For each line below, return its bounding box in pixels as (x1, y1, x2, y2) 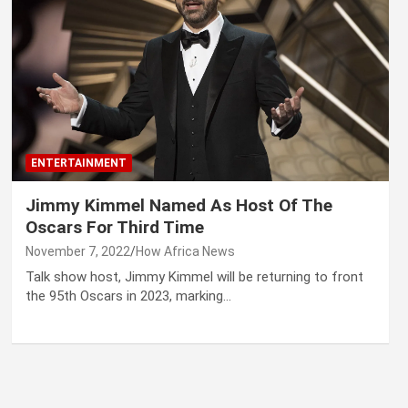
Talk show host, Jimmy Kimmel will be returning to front (25, 269, 363, 286)
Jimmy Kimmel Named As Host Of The (25, 195, 332, 217)
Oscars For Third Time (25, 217, 204, 239)
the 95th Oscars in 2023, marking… (25, 288, 231, 305)
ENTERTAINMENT (30, 157, 127, 170)
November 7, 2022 (25, 244, 130, 260)
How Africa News (135, 244, 235, 260)
